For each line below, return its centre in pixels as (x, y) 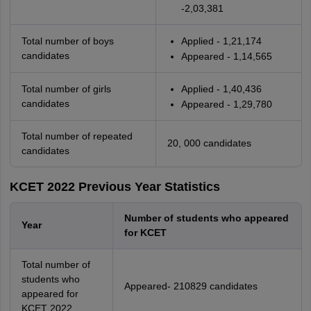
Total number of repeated (77, 136)
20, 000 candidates (209, 143)
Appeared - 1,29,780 (226, 104)
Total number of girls (66, 89)
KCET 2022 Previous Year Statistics (115, 187)
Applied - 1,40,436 (221, 89)
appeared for (50, 294)
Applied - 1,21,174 (221, 41)
